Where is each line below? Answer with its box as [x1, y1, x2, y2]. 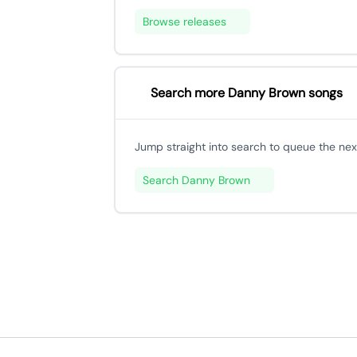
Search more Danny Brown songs [151, 84, 343, 101]
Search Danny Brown [143, 173, 250, 187]
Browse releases [143, 14, 226, 29]
